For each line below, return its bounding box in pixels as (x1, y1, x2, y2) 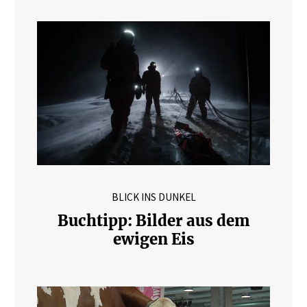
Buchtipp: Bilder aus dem (57, 211, 250, 231)
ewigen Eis (112, 230, 195, 249)
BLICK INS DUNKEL (111, 191, 196, 204)
